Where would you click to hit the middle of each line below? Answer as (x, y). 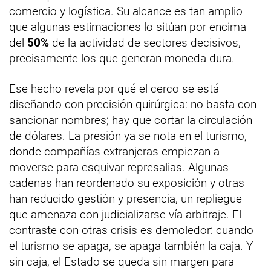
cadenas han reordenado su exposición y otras (127, 183)
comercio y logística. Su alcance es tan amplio (126, 11)
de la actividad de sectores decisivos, (145, 43)
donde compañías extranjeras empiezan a (114, 152)
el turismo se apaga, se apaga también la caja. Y (131, 246)
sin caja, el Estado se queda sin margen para (122, 262)
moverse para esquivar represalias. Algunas (119, 168)
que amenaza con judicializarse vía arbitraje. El (125, 215)
